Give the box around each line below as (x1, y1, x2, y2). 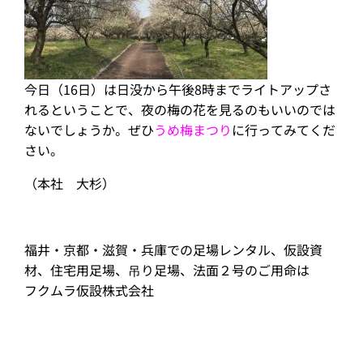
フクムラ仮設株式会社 (24, 280, 154, 300)
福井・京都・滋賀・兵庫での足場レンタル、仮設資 (24, 240, 322, 259)
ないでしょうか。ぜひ (24, 120, 154, 139)
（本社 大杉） (24, 173, 115, 193)
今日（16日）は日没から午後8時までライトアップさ (24, 79, 331, 99)
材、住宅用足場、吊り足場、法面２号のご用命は (24, 260, 310, 280)
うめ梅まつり (154, 120, 232, 139)
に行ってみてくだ (232, 120, 335, 139)
